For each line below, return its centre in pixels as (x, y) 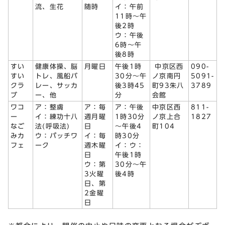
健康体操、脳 (57, 67)
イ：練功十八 (57, 117)
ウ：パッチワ (57, 136)
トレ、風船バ (57, 76)
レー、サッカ (57, 86)
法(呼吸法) (53, 127)
